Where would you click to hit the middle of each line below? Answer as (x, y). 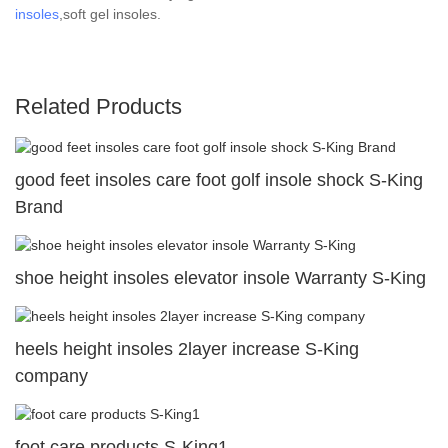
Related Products (98, 106)
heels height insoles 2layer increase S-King (187, 349)
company (51, 376)
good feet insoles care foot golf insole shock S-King (219, 179)
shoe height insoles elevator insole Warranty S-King (220, 277)
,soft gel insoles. (110, 13)
